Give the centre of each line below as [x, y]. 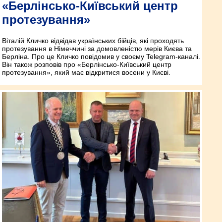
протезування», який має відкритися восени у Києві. [86, 72]
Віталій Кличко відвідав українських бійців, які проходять [93, 40]
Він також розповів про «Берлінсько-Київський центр [87, 64]
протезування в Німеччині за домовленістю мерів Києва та [97, 48]
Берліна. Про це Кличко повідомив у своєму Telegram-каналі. [101, 56]
